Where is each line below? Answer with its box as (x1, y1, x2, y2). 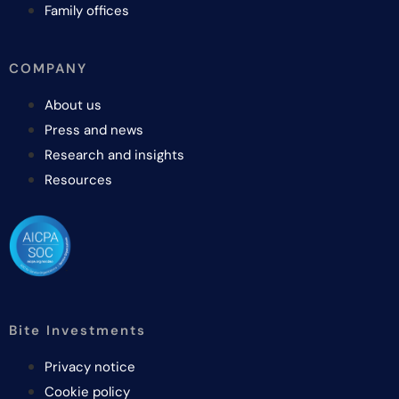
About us (45, 96, 102, 115)
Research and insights (45, 146, 184, 165)
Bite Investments (9, 321, 146, 339)
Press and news (45, 121, 143, 140)
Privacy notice (45, 357, 135, 376)
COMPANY (9, 60, 87, 78)
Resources (45, 171, 112, 190)
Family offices (45, 2, 129, 20)
